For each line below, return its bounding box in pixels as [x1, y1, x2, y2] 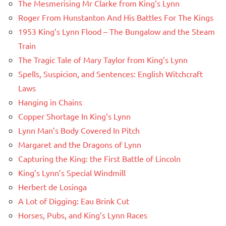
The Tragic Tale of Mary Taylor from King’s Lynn [18, 54, 188, 65]
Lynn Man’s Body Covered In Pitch [18, 125, 140, 136]
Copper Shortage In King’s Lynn [18, 111, 131, 122]
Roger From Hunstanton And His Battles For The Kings [18, 12, 213, 23]
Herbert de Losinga [18, 182, 87, 192]
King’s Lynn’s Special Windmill [18, 167, 126, 178]
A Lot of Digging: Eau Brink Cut [18, 196, 129, 206]
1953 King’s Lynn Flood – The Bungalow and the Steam [18, 26, 215, 37]
